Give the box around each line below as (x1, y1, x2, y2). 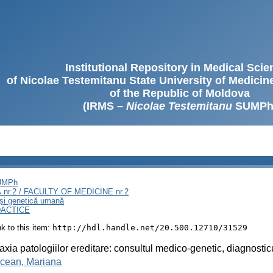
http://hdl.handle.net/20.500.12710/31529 (52, 222, 247, 232)
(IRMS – (82, 100, 126, 112)
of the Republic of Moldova (110, 87, 250, 99)
